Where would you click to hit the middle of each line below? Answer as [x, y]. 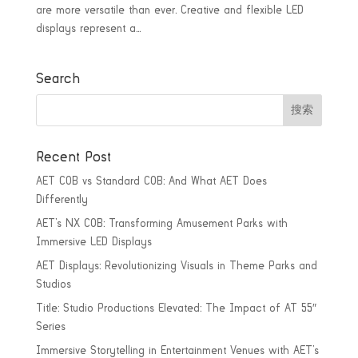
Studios [53, 285]
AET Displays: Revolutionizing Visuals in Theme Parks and [176, 267]
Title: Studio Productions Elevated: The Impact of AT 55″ [176, 309]
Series [50, 327]
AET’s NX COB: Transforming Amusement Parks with [161, 224]
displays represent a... [88, 29]
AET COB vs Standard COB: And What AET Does [151, 182]
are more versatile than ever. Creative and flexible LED [169, 11]
